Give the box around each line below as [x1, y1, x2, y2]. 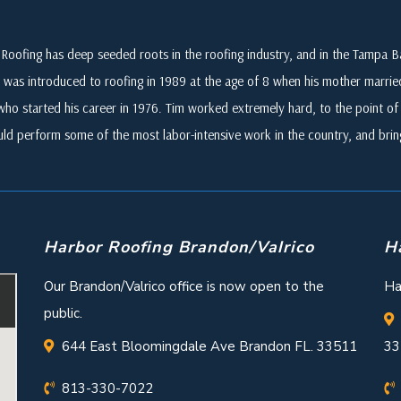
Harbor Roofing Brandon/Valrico [44, 236, 314, 259]
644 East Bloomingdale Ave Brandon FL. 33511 [62, 337, 357, 356]
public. [44, 304, 82, 323]
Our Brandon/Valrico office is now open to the [44, 277, 324, 296]
